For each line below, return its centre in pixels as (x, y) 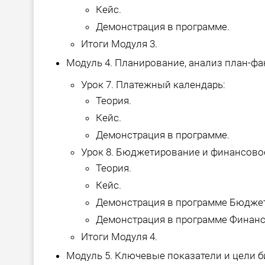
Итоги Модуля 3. (119, 44)
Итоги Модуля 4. (119, 237)
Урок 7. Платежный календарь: (153, 85)
